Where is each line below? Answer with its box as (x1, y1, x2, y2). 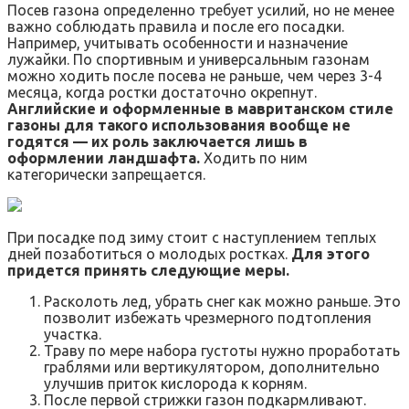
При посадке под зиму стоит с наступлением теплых (7, 228, 376, 246)
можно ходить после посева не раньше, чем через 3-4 (7, 67, 382, 84)
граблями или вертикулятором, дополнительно (44, 358, 380, 375)
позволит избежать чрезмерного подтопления (44, 309, 372, 326)
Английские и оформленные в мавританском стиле (7, 100, 393, 117)
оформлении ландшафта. (7, 149, 200, 166)
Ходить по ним (200, 149, 308, 166)
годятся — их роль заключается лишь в (7, 132, 308, 150)
